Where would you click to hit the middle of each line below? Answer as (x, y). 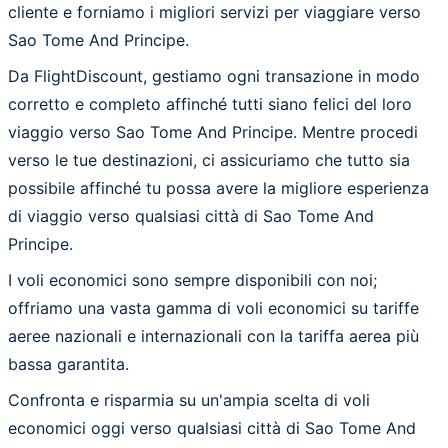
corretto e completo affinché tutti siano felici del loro (210, 103)
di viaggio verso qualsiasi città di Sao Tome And (191, 215)
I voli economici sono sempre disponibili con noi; (192, 279)
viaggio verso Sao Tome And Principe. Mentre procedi (213, 131)
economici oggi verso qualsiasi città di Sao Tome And (212, 427)
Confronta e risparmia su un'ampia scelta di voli (189, 399)
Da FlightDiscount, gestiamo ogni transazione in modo (214, 75)
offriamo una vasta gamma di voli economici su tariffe (213, 307)
